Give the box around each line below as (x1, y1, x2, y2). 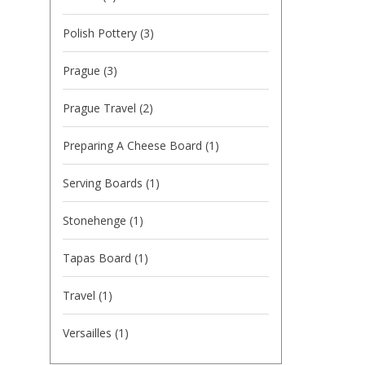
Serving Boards (63, 175, 146, 191)
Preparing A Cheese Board (63, 138, 205, 153)
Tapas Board (63, 250, 134, 266)
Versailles (63, 325, 115, 341)
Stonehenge (63, 213, 130, 228)
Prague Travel (63, 100, 139, 116)
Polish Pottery (63, 25, 140, 41)
